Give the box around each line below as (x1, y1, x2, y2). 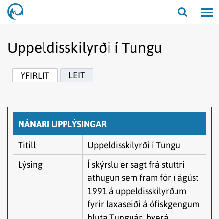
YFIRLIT (21, 70, 49, 81)
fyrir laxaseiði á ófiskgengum (88, 199, 199, 209)
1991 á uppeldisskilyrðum (88, 186, 186, 196)
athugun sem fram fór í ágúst (88, 173, 198, 183)
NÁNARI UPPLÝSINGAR (18, 119, 107, 129)
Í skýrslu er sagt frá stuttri (88, 159, 185, 170)
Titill (18, 140, 36, 150)
